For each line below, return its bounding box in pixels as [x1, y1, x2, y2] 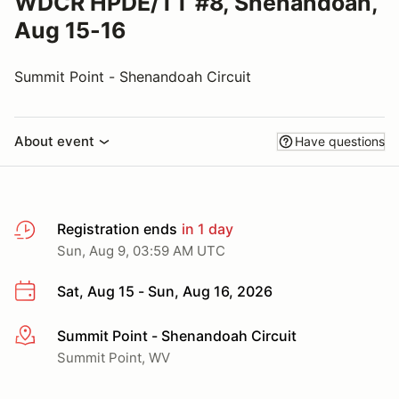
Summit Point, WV [57, 348, 170, 366]
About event [14, 133, 94, 150]
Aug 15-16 [14, 17, 126, 44]
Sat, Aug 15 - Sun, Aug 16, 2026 [57, 282, 273, 300]
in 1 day [178, 220, 233, 238]
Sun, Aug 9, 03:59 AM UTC [57, 242, 225, 259]
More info [13, 327, 78, 346]
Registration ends [57, 220, 177, 238]
